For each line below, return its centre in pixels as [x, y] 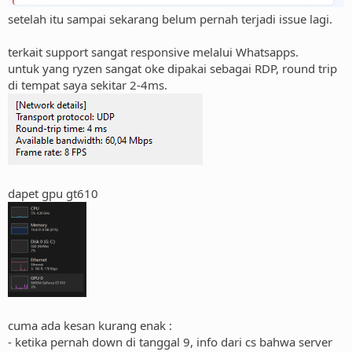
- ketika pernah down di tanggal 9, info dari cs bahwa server [170, 342]
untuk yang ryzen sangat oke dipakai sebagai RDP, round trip [172, 69]
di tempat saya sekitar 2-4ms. [88, 85]
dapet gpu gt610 [53, 194]
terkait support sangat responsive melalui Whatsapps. [153, 52]
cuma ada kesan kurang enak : [90, 326]
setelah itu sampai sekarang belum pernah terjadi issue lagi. [170, 19]
